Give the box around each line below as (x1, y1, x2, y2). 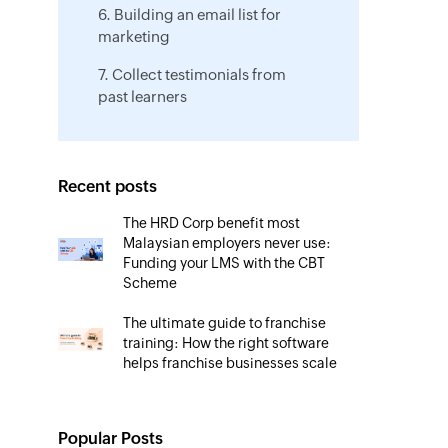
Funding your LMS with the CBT (123, 255, 326, 271)
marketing (97, 28, 170, 45)
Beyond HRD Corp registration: (123, 395, 324, 411)
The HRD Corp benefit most (123, 215, 301, 231)
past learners (97, 88, 187, 105)
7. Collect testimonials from (97, 66, 286, 83)
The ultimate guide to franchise (123, 315, 327, 331)
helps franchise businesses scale (123, 355, 338, 371)
